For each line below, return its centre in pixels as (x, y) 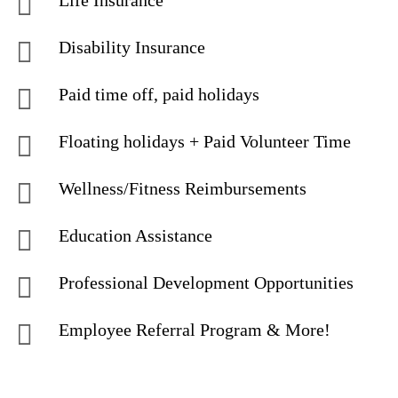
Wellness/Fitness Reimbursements (183, 188)
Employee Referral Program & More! (195, 330)
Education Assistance (135, 235)
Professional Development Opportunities (206, 283)
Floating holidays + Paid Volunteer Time (205, 141)
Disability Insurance (132, 47)
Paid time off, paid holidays (159, 94)
